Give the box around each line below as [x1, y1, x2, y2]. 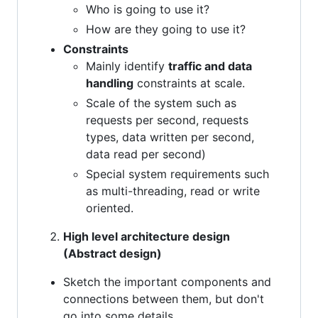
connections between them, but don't [63, 291, 264, 306]
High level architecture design [63, 229, 230, 243]
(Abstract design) [63, 246, 162, 261]
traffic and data [168, 58, 252, 73]
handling [86, 75, 133, 90]
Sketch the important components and [63, 274, 271, 289]
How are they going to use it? [86, 21, 246, 36]
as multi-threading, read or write [86, 183, 260, 198]
